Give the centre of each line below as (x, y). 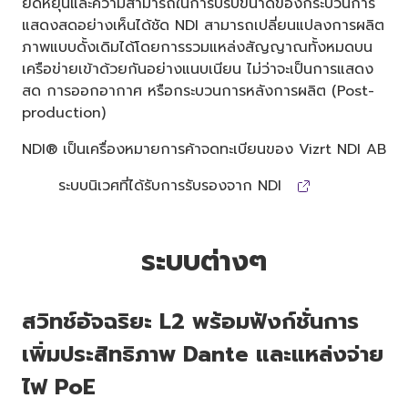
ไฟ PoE (59, 387)
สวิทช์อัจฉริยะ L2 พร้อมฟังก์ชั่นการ (190, 321)
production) (64, 112)
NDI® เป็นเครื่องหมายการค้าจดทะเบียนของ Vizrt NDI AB (204, 149)
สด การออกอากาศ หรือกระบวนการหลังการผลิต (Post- (198, 91)
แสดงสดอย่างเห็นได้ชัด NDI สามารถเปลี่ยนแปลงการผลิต (203, 25)
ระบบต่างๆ (204, 261)
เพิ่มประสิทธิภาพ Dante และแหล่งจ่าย (203, 354)
